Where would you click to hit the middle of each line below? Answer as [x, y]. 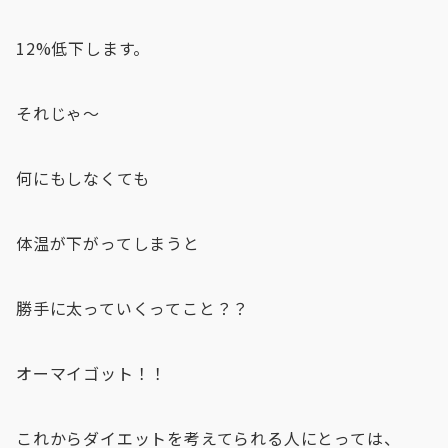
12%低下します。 [83, 48]
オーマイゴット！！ [92, 373]
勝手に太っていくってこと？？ [133, 308]
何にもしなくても [83, 178]
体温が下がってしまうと [108, 243]
